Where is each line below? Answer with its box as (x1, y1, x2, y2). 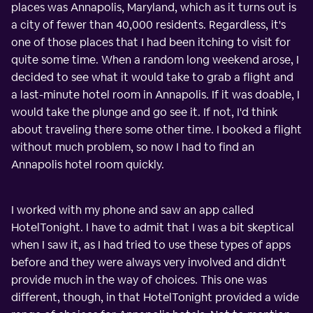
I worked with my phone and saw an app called (11, 202, 254, 217)
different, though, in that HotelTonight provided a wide (11, 289, 299, 305)
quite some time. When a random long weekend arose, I (11, 52, 299, 67)
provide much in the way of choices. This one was (11, 272, 267, 287)
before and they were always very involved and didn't (11, 254, 286, 270)
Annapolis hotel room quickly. (11, 156, 164, 172)
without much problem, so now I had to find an (11, 139, 254, 154)
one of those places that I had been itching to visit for (11, 34, 291, 50)
